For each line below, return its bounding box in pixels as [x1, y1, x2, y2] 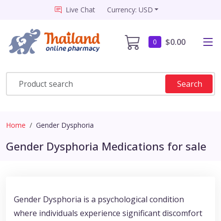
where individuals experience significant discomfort [14, 208, 202, 219]
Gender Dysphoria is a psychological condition [14, 194, 184, 205]
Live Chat [65, 5, 95, 14]
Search [177, 78, 202, 90]
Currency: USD [107, 5, 153, 14]
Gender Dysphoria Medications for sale [6, 139, 206, 154]
